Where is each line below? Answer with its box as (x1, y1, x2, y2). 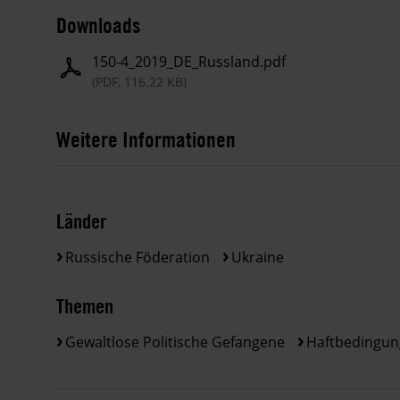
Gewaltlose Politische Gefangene (65, 331, 285, 352)
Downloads (56, 12, 140, 39)
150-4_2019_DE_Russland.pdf (92, 52, 286, 72)
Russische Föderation (65, 247, 210, 268)
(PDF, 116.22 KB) (92, 73, 187, 91)
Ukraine (231, 247, 284, 268)
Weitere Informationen (56, 126, 236, 154)
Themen (56, 292, 113, 319)
